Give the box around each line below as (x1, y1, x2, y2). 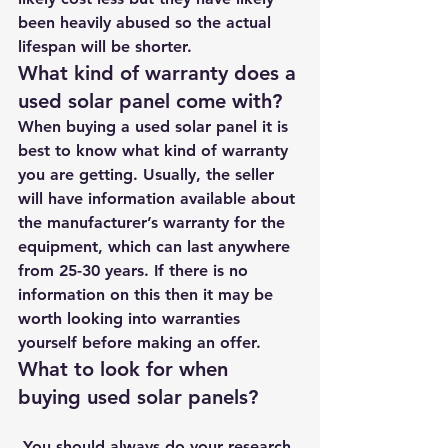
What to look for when (18, 357, 234, 381)
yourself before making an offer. (18, 333, 266, 352)
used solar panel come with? (18, 89, 282, 113)
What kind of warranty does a (18, 61, 302, 85)
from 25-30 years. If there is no (18, 261, 253, 280)
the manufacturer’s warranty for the (18, 213, 290, 232)
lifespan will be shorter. (18, 37, 197, 56)
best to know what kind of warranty (18, 141, 293, 160)
